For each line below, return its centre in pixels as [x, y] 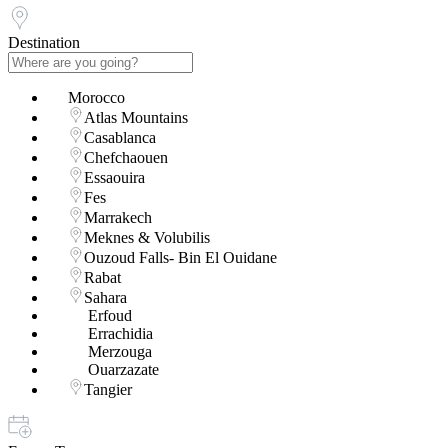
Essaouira [114, 178]
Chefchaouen [126, 158]
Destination [44, 43]
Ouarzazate [123, 370]
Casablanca [120, 138]
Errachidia [120, 334]
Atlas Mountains [136, 118]
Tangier [108, 390]
